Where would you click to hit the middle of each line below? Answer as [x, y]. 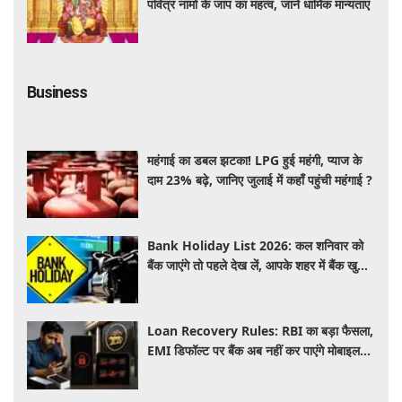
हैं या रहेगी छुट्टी [184, 284]
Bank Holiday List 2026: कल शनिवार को [256, 245]
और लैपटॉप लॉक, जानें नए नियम [219, 371]
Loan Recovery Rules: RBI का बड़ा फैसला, [261, 331]
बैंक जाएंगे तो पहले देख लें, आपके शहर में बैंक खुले [257, 265]
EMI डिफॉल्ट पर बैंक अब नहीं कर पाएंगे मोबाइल [254, 351]
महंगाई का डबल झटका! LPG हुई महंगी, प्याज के [255, 160]
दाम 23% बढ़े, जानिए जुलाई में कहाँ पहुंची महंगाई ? [260, 179]
